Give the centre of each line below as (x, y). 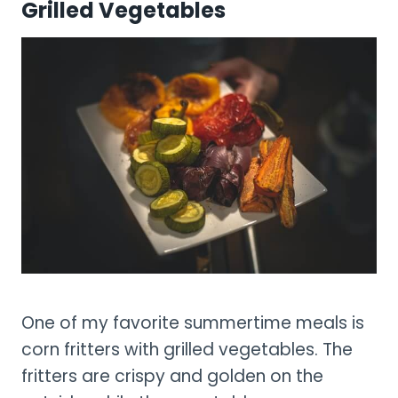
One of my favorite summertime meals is (193, 323)
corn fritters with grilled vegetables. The (187, 350)
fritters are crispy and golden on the (172, 377)
